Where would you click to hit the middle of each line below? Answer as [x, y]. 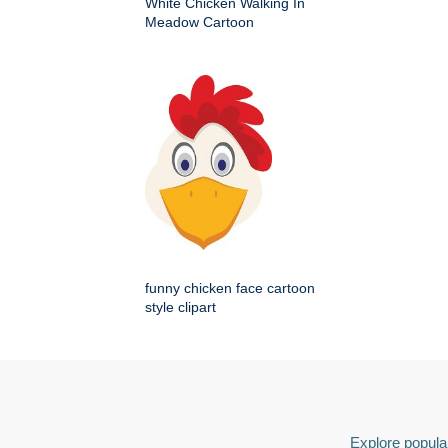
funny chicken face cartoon [230, 288]
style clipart [180, 307]
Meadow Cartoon [199, 22]
